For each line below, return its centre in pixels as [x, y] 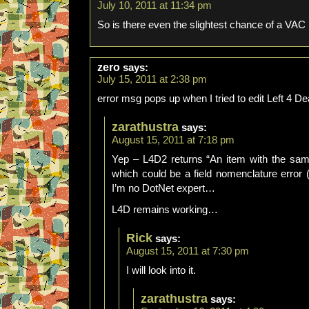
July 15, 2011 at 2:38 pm [152, 79]
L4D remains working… [165, 210]
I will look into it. [161, 270]
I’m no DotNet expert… [163, 188]
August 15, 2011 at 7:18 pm [173, 140]
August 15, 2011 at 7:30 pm [188, 251]
